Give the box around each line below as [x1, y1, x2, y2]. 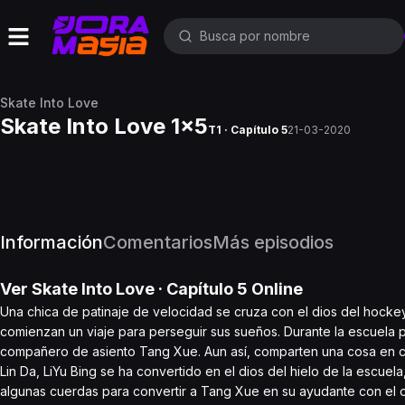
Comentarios [103, 231, 212, 253]
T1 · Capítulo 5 [208, 123, 287, 137]
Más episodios [212, 231, 334, 253]
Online [248, 279, 303, 298]
